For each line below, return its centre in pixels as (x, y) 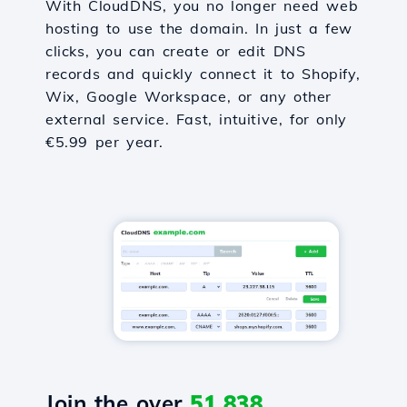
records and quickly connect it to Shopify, (203, 74)
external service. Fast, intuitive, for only (196, 119)
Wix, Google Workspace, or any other (189, 96)
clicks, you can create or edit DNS (176, 51)
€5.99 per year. (104, 142)
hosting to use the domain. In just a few (199, 28)
